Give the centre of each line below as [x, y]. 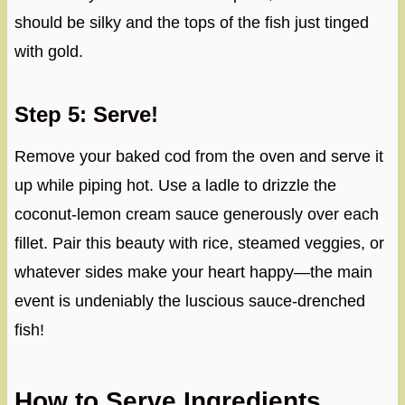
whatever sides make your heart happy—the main [193, 272]
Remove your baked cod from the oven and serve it [198, 156]
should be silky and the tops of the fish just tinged [191, 22]
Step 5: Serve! [86, 114]
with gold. [48, 51]
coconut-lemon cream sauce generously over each [196, 214]
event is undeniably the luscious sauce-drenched [189, 301]
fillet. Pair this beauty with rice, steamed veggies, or [199, 243]
